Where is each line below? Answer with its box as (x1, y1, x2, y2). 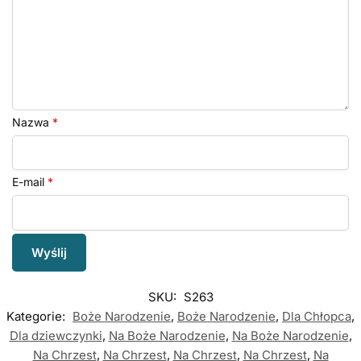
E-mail (12, 175, 48, 189)
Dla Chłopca (282, 308, 351, 324)
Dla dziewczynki (9, 327, 102, 343)
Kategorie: (6, 308, 68, 324)
